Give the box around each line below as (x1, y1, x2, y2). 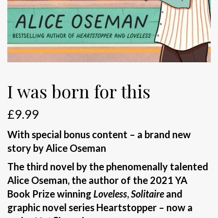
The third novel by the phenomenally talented (7, 161, 208, 173)
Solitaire (131, 188, 164, 200)
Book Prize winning (7, 188, 93, 200)
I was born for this (7, 79, 150, 103)
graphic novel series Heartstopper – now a (7, 201, 193, 214)
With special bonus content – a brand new (7, 128, 191, 141)
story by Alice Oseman (7, 142, 106, 154)
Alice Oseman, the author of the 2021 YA (7, 174, 187, 186)
